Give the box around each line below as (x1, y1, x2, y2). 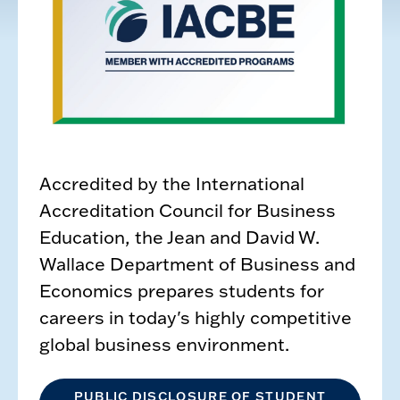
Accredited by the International (39, 171, 304, 196)
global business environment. (39, 332, 289, 356)
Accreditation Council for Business (39, 198, 336, 222)
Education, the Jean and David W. (39, 225, 320, 249)
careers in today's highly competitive (39, 305, 352, 329)
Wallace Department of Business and (39, 252, 355, 276)
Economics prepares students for (39, 279, 324, 303)
